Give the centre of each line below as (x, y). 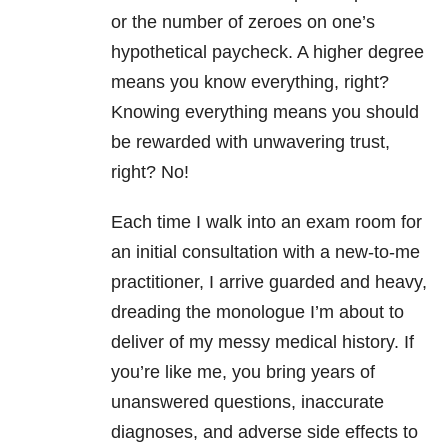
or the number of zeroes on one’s (243, 22)
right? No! (150, 172)
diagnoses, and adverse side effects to (264, 432)
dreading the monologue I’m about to (257, 312)
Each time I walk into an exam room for (266, 222)
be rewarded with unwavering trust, (250, 142)
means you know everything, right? (250, 82)
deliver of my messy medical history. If (262, 342)
